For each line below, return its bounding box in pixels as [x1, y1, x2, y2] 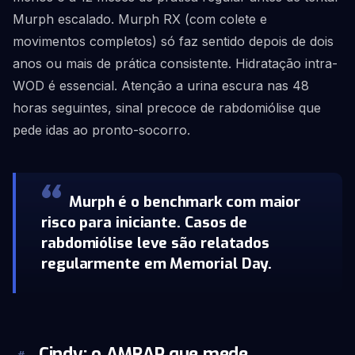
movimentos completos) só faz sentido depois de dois [13, 33, 334, 49]
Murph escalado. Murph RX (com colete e [13, 11, 267, 27]
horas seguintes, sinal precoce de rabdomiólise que [13, 100, 321, 116]
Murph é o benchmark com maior [68, 192, 301, 212]
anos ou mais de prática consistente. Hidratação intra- [13, 55, 338, 71]
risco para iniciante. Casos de [41, 212, 248, 232]
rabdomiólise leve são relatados [41, 233, 270, 253]
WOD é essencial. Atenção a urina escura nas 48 [13, 78, 309, 94]
